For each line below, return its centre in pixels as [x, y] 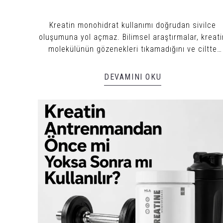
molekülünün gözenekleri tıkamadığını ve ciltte [133, 49]
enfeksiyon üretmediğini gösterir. [133, 61]
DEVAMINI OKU [133, 77]
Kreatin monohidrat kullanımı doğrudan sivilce [133, 25]
